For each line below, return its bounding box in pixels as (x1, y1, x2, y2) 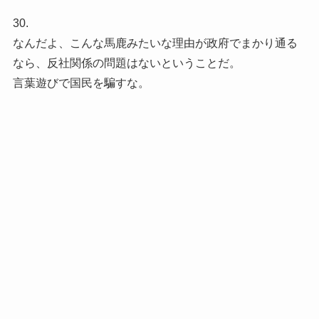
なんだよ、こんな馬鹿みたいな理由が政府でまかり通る (12, 37, 298, 50)
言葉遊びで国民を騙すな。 (12, 77, 150, 90)
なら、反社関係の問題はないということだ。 (12, 57, 241, 70)
